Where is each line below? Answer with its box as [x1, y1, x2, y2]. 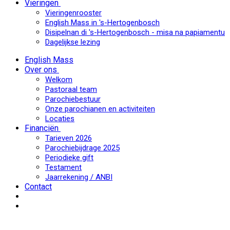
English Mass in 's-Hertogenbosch [45, 18, 160, 27]
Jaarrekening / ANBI [45, 172, 112, 182]
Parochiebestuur [45, 94, 101, 104]
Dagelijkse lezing [45, 37, 100, 47]
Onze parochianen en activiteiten [45, 104, 155, 113]
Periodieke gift [45, 153, 93, 162]
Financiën [25, 123, 59, 133]
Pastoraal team [45, 85, 97, 94]
